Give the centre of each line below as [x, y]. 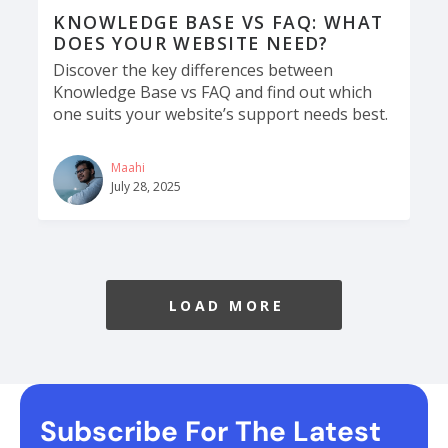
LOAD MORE [226, 305]
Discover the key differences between [193, 70]
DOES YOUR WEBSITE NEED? [191, 43]
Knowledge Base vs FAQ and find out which [213, 92]
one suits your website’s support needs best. [221, 114]
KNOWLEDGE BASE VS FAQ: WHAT [218, 22]
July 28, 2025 [146, 187]
